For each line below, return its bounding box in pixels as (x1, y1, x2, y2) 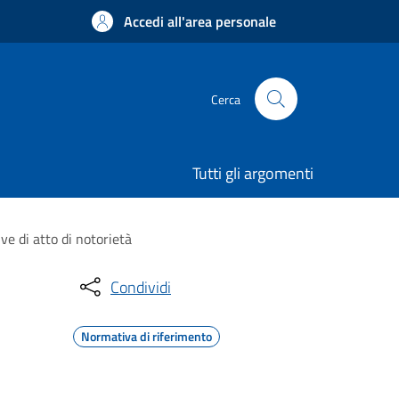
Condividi (110, 274, 171, 299)
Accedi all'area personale (124, 11, 276, 32)
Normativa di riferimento (81, 327, 212, 346)
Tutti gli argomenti (192, 161, 313, 185)
